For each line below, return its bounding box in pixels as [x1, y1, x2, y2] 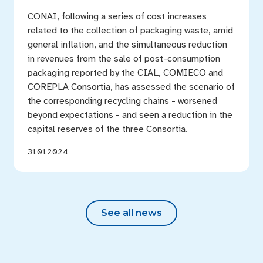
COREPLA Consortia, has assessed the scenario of [27, 81, 235, 93]
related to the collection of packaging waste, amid [27, 25, 233, 36]
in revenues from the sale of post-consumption [27, 53, 220, 65]
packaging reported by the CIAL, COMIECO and [27, 67, 223, 79]
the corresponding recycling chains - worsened [27, 95, 217, 107]
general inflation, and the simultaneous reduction [27, 39, 227, 50]
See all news [101, 207, 162, 218]
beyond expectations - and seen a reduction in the [27, 109, 232, 121]
